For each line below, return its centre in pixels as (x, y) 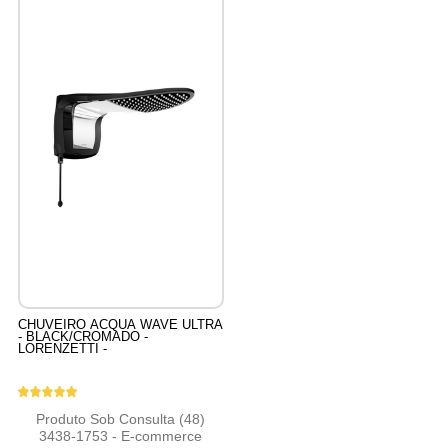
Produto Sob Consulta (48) (121, 419)
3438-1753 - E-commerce (121, 436)
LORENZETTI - (62, 349)
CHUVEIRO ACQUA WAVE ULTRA (120, 325)
